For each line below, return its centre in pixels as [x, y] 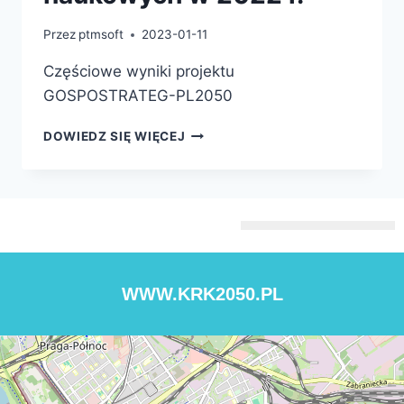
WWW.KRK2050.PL [202, 294]
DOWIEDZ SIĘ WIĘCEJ [115, 137]
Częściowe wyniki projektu [139, 72]
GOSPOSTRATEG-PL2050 [138, 96]
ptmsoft [101, 35]
